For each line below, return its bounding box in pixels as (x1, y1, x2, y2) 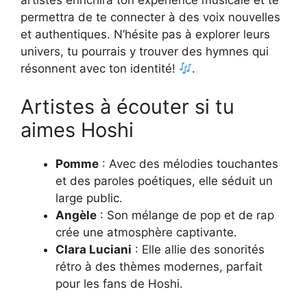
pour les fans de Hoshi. (56, 276, 183, 291)
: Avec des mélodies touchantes (99, 156, 278, 171)
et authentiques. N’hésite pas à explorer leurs (21, 27, 270, 42)
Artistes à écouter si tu (21, 94, 234, 119)
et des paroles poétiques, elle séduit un (56, 173, 273, 188)
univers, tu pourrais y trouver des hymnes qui (21, 45, 269, 59)
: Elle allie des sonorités (132, 242, 265, 256)
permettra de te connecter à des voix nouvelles (21, 10, 280, 25)
